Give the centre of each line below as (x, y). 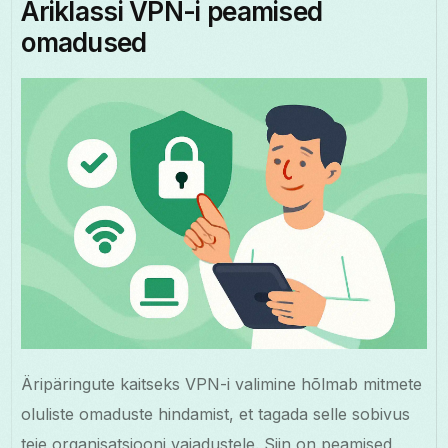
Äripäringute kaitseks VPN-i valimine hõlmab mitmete (222, 383)
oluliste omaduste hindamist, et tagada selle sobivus (216, 413)
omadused (84, 43)
